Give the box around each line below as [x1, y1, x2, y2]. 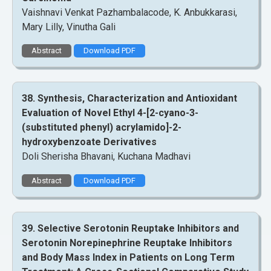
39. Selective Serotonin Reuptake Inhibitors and [22, 222, 239, 234]
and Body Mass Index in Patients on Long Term [22, 251, 235, 263]
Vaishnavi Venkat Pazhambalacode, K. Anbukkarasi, [22, 7, 237, 19]
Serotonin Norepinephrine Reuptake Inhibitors [22, 237, 232, 249]
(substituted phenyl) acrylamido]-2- [22, 122, 181, 134]
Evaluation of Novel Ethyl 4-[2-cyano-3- [22, 107, 198, 119]
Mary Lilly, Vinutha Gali [22, 21, 116, 33]
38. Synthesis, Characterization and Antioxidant [22, 93, 237, 105]
